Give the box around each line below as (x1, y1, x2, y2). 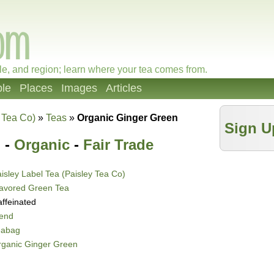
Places (20, 82, 53, 94)
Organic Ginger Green (77, 113, 178, 123)
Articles (106, 82, 142, 94)
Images (61, 82, 97, 94)
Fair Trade (83, 136, 154, 154)
